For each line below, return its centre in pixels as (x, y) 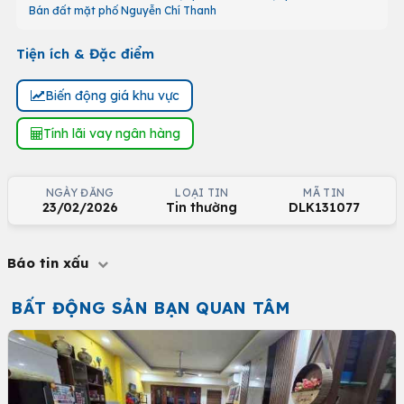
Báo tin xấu (50, 263)
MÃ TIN (324, 193)
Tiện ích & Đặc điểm (85, 54)
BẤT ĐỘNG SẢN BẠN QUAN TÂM (151, 308)
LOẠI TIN (202, 193)
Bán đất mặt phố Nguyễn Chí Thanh (123, 10)
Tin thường (202, 207)
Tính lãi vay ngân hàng (111, 133)
